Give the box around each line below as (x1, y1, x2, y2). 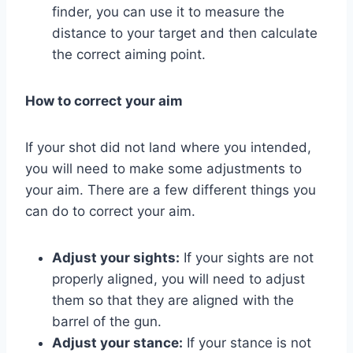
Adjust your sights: (52, 249, 180, 266)
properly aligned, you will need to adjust (52, 270, 305, 287)
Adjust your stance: (52, 334, 183, 351)
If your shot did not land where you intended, (25, 139, 311, 155)
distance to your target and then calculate (52, 24, 318, 41)
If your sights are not (180, 249, 314, 266)
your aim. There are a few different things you (25, 181, 316, 198)
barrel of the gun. (52, 313, 162, 329)
